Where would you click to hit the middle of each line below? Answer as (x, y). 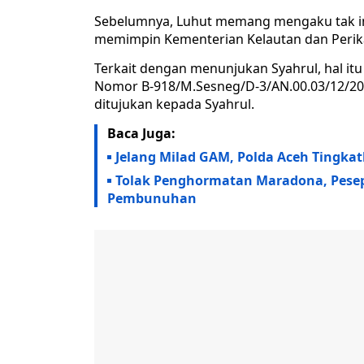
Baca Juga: (141, 134)
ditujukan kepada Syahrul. (174, 104)
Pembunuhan (152, 199)
